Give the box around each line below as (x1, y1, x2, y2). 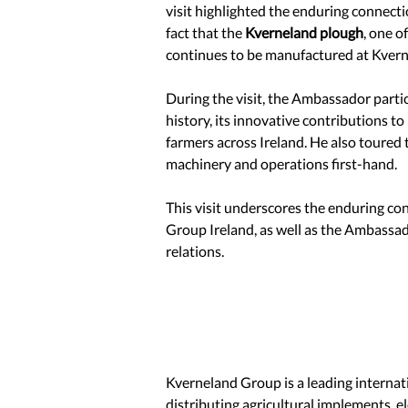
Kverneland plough (245, 24, 363, 42)
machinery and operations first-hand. (166, 155, 397, 173)
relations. (166, 242, 224, 260)
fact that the (166, 24, 245, 42)
